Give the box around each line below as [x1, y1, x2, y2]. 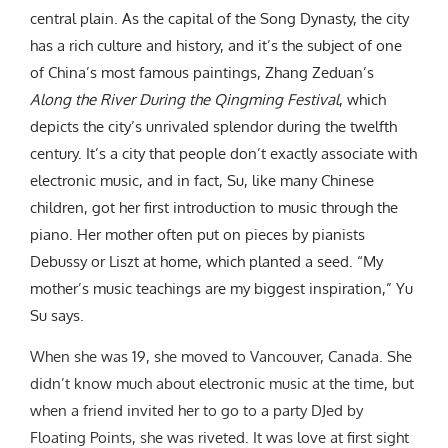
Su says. [30, 305, 84, 325]
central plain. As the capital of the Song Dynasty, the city [30, 8, 409, 28]
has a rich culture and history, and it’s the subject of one [30, 35, 402, 55]
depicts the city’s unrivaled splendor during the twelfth [30, 116, 397, 136]
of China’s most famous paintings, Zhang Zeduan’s [30, 62, 374, 82]
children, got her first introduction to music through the [30, 197, 398, 217]
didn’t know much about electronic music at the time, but [30, 373, 414, 393]
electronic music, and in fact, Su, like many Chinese [30, 170, 374, 190]
